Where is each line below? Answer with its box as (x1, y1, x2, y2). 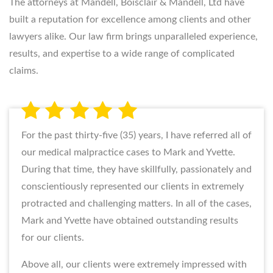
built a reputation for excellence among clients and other (9, 14, 251, 24)
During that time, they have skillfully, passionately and (21, 164, 252, 174)
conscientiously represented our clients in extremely (21, 181, 244, 191)
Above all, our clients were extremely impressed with (21, 259, 247, 269)
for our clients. (21, 232, 84, 243)
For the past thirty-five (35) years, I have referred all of (21, 130, 252, 140)
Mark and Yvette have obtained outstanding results (21, 215, 238, 225)
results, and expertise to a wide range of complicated (9, 48, 235, 58)
